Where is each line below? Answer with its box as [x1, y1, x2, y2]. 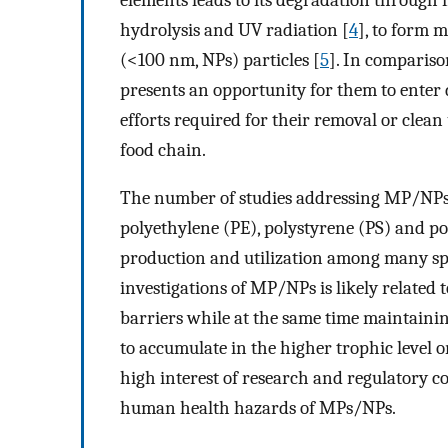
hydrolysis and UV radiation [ [120, 18, 349, 41]
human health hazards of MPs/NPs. [120, 397, 396, 420]
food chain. [120, 138, 206, 161]
